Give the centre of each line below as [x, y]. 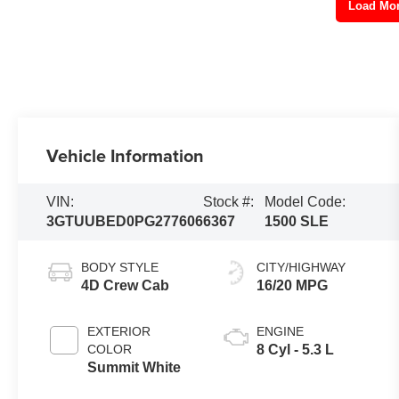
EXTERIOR [119, 331]
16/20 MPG [293, 285]
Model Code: [305, 201]
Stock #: [229, 201]
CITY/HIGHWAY [301, 267]
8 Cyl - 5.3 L [296, 349]
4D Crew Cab [126, 285]
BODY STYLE [120, 267]
